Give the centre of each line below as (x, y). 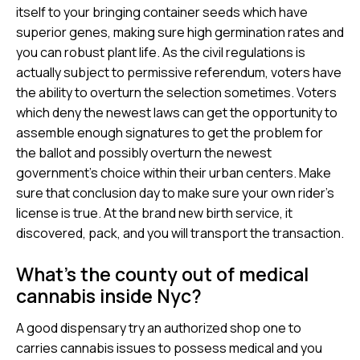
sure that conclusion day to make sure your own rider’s (175, 192)
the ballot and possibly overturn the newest (144, 152)
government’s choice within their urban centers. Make (174, 172)
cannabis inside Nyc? (109, 295)
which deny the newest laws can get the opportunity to (177, 112)
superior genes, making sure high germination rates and (180, 32)
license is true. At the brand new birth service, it (154, 213)
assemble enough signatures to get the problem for (170, 132)
